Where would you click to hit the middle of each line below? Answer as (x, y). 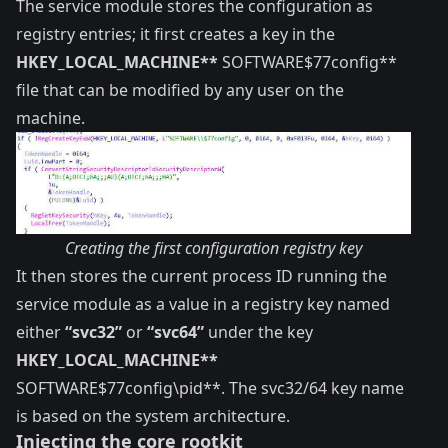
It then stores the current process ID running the (201, 275)
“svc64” (175, 331)
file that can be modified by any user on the (180, 90)
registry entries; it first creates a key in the (175, 34)
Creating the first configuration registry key (214, 247)
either (40, 331)
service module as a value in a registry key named (203, 303)
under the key (258, 331)
